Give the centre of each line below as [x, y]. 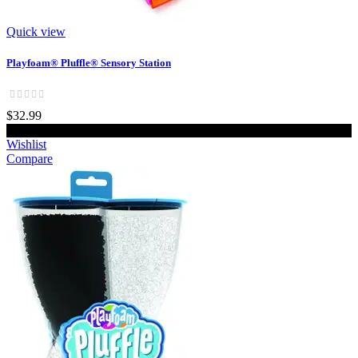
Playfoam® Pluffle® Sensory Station [89, 63]
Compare [30, 159]
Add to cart [179, 131]
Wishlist [26, 145]
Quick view [36, 31]
